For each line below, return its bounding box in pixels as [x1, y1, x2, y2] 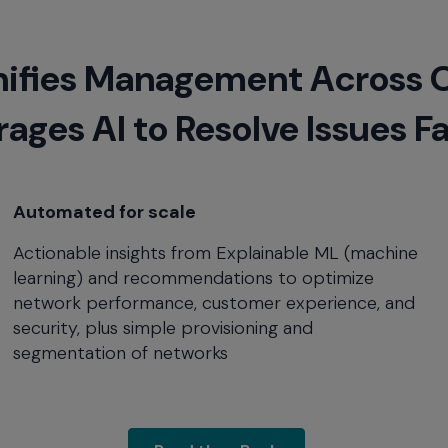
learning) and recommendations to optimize [13, 266, 375, 291]
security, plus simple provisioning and [13, 316, 314, 341]
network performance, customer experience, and [13, 291, 416, 316]
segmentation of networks [13, 341, 229, 366]
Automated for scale [13, 200, 197, 225]
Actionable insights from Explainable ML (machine [13, 241, 419, 266]
